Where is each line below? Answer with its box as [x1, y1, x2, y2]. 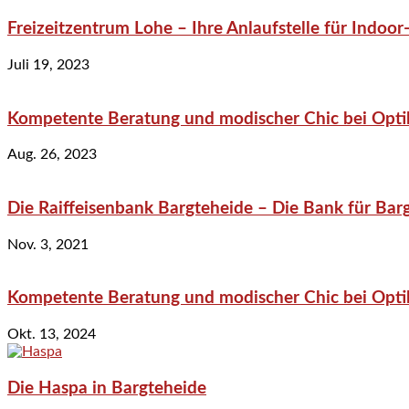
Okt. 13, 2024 [7, 327, 96, 342]
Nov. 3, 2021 [7, 236, 89, 252]
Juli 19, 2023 [7, 57, 89, 72]
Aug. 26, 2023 [7, 147, 97, 163]
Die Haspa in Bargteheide [7, 379, 206, 397]
